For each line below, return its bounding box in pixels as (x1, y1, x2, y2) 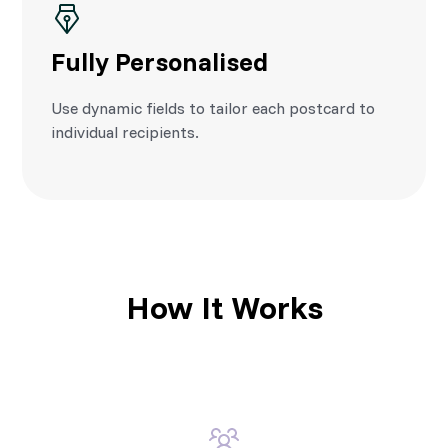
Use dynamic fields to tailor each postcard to (51, 97, 376, 118)
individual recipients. (51, 121, 200, 142)
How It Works (125, 286, 323, 327)
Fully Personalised (51, 44, 269, 77)
